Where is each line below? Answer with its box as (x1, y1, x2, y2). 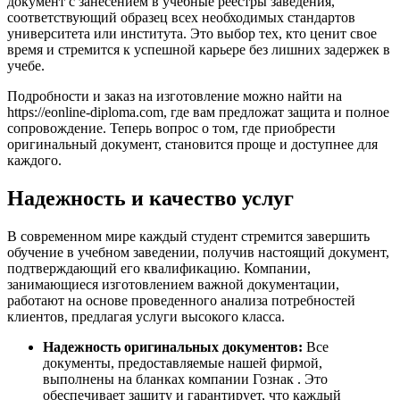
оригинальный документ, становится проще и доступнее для (7, 137, 378, 153)
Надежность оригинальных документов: (43, 338, 303, 354)
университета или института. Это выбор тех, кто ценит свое (7, 26, 377, 42)
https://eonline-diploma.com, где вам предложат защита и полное (7, 104, 389, 121)
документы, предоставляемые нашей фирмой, (43, 354, 322, 371)
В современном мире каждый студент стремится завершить (7, 228, 370, 244)
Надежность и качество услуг (7, 186, 294, 210)
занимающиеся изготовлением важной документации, (7, 276, 339, 292)
